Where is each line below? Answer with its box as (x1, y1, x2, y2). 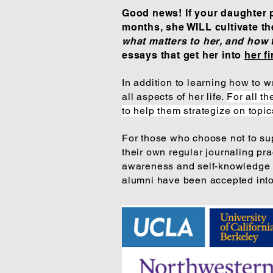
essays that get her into (122, 49, 245, 61)
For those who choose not (122, 132, 246, 144)
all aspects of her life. (122, 91, 227, 102)
